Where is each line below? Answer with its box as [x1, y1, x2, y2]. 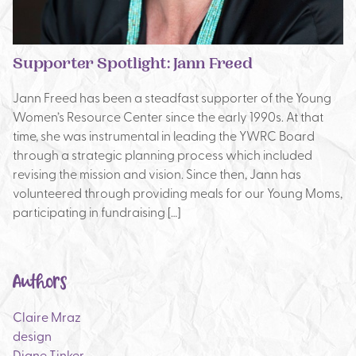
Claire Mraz [13, 308, 81, 325]
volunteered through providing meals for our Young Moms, [13, 184, 342, 201]
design [13, 327, 52, 344]
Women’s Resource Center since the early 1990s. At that [13, 107, 323, 125]
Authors [13, 273, 67, 292]
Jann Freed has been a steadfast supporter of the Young [13, 88, 331, 106]
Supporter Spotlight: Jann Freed [13, 58, 253, 73]
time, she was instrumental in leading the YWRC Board [13, 126, 315, 144]
